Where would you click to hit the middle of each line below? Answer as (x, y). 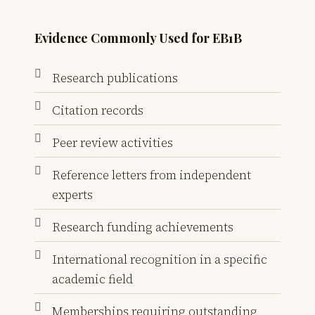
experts (72, 194)
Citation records (98, 110)
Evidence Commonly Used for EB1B (138, 38)
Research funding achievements (143, 227)
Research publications (115, 78)
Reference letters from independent (152, 175)
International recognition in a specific (160, 259)
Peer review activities (112, 142)
